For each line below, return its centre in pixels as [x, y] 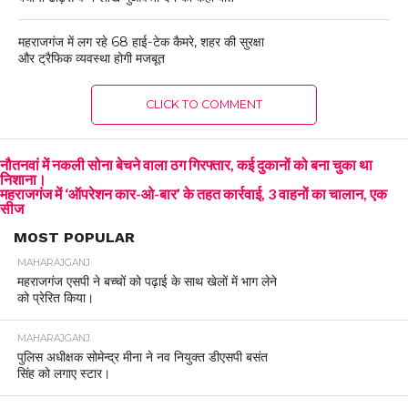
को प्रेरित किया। [55, 297]
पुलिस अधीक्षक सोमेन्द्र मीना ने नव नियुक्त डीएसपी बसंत [142, 357]
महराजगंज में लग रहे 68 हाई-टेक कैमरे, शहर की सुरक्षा [141, 41]
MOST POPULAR [74, 237]
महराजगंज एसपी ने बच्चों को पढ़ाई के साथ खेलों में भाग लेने [147, 281]
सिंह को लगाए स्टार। [63, 373]
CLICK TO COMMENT [204, 104]
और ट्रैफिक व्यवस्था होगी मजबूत [91, 58]
